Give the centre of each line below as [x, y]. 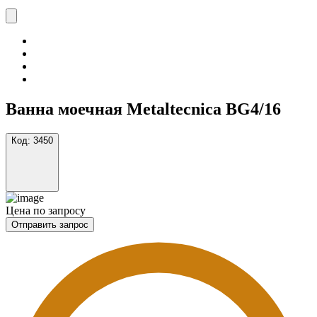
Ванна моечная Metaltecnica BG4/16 [143, 109]
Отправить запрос [50, 224]
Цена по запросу [46, 210]
